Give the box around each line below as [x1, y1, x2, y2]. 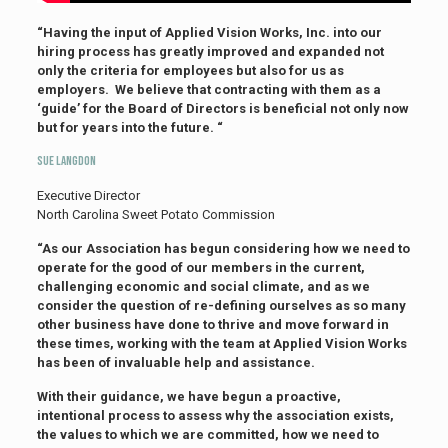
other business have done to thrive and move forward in [36, 317, 389, 332]
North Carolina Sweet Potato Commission [36, 207, 275, 222]
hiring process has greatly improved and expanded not [36, 44, 384, 59]
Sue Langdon [36, 153, 96, 169]
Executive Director [36, 188, 140, 203]
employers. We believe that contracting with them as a [36, 82, 381, 97]
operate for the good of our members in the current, [36, 260, 365, 275]
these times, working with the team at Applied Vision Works [36, 336, 407, 351]
